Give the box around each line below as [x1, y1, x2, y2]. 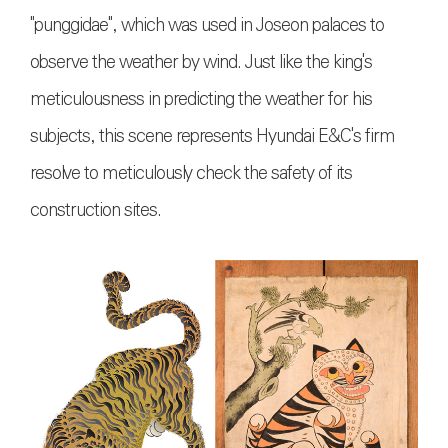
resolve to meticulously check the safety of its [30, 158, 352, 187]
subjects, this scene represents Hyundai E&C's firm [30, 121, 395, 150]
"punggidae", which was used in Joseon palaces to [30, 10, 384, 39]
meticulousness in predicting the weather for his [30, 84, 372, 113]
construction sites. [30, 195, 161, 224]
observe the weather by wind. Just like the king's [30, 47, 372, 76]
